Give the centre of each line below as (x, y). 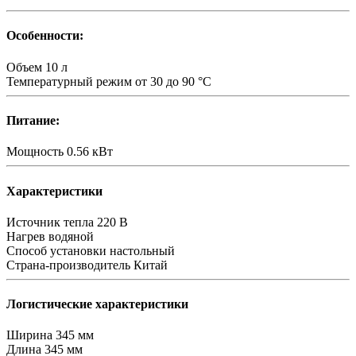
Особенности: (45, 36)
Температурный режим (69, 81)
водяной (71, 236)
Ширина (29, 335)
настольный (142, 250)
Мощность (35, 152)
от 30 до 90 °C (173, 81)
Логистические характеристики (97, 304)
